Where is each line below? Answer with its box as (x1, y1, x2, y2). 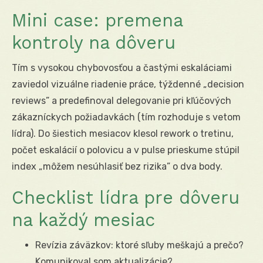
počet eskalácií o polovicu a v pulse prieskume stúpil (12, 144, 240, 156)
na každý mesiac (12, 209, 155, 230)
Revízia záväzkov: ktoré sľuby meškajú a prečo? (35, 239, 244, 251)
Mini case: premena (12, 9, 183, 31)
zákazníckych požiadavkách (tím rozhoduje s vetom (12, 111, 241, 123)
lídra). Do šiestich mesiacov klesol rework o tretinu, (12, 127, 234, 139)
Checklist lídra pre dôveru (12, 187, 240, 208)
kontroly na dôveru (12, 32, 176, 53)
